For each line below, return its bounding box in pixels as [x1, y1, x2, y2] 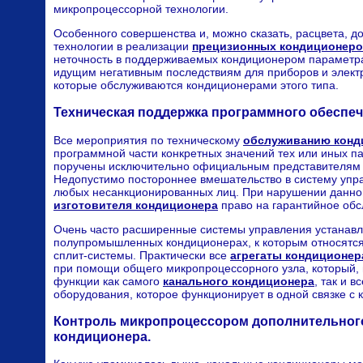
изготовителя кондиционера [53, 198, 218, 211]
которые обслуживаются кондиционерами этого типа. [53, 78, 339, 92]
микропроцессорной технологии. [53, 2, 228, 15]
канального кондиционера [163, 274, 314, 288]
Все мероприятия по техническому [53, 133, 243, 147]
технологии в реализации [53, 39, 192, 53]
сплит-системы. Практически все [53, 248, 230, 262]
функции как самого [53, 274, 163, 288]
